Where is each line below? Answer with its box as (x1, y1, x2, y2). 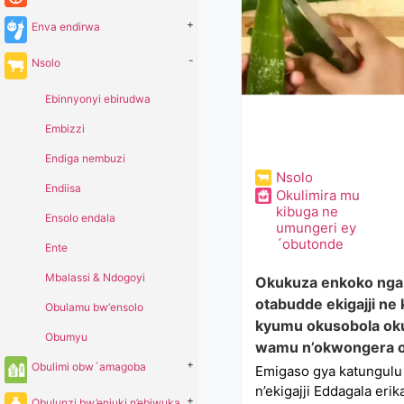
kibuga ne (275, 203, 338, 220)
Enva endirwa (32, 20, 100, 33)
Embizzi (45, 122, 85, 135)
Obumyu (45, 330, 87, 344)
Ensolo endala (45, 211, 115, 225)
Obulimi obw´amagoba (32, 360, 146, 373)
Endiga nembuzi (45, 151, 125, 165)
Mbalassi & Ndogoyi (45, 271, 145, 284)
